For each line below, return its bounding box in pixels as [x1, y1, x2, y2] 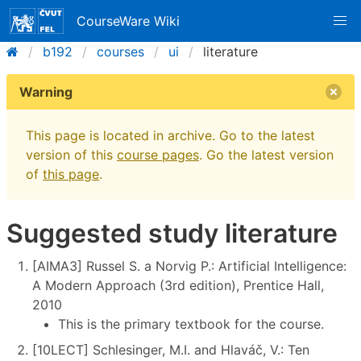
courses [97, 44, 144, 60]
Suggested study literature [6, 218, 338, 249]
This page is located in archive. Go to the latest [26, 127, 315, 143]
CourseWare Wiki [77, 13, 180, 29]
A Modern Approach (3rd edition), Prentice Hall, [32, 276, 324, 293]
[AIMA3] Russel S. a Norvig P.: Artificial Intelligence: [32, 257, 346, 274]
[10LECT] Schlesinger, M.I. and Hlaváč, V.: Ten [32, 341, 309, 358]
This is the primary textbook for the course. [58, 315, 324, 332]
